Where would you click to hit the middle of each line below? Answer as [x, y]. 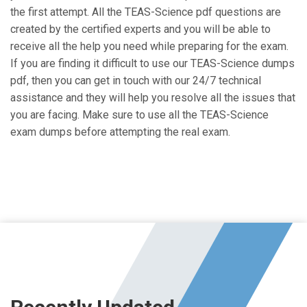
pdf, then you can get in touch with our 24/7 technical [136, 81]
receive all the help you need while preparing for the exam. [149, 46]
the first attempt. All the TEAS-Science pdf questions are [146, 12]
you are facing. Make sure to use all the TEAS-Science [139, 115]
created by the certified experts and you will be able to [140, 29]
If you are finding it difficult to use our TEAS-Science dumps [152, 63]
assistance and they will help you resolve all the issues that [153, 98]
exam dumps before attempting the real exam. [120, 132]
